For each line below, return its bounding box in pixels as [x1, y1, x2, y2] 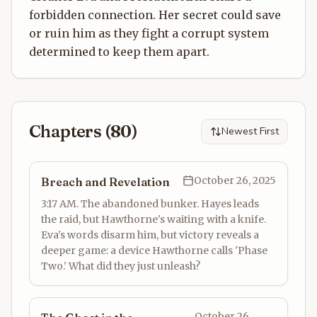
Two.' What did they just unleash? [41, 260, 200, 272]
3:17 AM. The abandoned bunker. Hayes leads [41, 197, 259, 210]
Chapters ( [29, 121, 111, 142]
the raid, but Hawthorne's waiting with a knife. [41, 213, 266, 226]
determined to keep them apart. [29, 45, 209, 59]
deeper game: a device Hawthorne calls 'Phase [41, 244, 267, 257]
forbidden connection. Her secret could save [29, 8, 281, 22]
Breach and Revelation [41, 175, 170, 189]
